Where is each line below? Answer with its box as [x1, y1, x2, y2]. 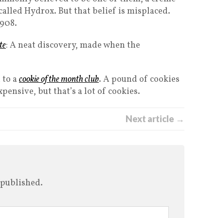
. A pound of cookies [99, 73, 180, 86]
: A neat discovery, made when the [6, 39, 140, 52]
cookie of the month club [19, 73, 99, 86]
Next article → [126, 113, 184, 125]
